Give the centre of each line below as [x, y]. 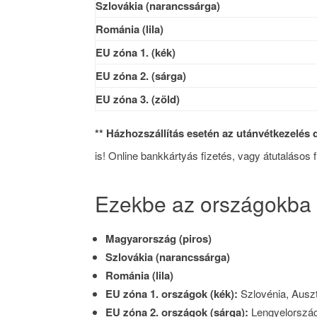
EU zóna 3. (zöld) [138, 99]
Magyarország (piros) [159, 238]
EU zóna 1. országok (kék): [172, 293]
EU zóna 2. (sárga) [141, 75]
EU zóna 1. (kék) [136, 52]
